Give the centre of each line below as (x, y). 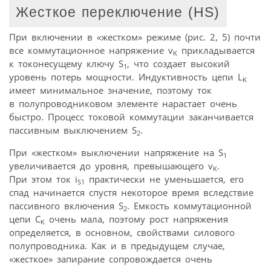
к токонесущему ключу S (66, 63)
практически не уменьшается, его (164, 179)
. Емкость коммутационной (189, 205)
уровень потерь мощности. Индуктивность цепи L (126, 77)
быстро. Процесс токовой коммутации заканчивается (131, 116)
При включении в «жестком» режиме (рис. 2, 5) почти (135, 37)
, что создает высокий (178, 63)
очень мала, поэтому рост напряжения (136, 219)
